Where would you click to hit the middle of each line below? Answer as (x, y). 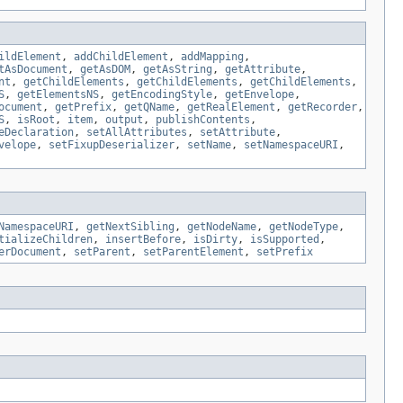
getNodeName (222, 227)
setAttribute (237, 133)
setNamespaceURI (291, 145)
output (124, 120)
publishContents (203, 120)
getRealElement (231, 107)
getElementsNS (58, 95)
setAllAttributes (137, 133)
